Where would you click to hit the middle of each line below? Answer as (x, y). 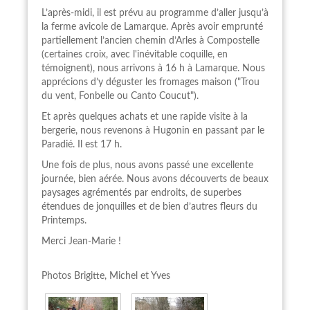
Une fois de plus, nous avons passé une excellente (147, 165)
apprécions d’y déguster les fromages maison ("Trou (151, 82)
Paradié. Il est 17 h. (82, 145)
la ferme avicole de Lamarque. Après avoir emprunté (152, 27)
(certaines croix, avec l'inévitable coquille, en (135, 55)
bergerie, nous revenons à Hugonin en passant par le (153, 131)
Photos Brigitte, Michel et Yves (106, 276)
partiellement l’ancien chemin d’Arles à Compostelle (151, 41)
